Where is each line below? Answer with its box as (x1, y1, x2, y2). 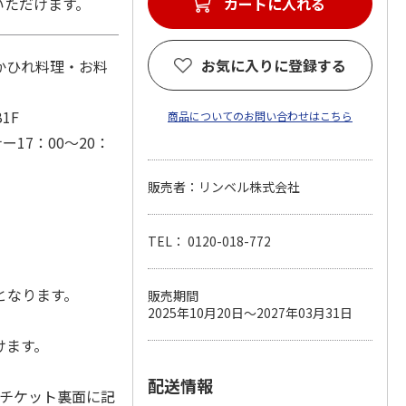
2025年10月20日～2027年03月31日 (147, 304, 353, 322)
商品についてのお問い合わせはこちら (167, 108, 353, 123)
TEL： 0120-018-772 (147, 232, 271, 250)
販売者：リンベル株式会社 (147, 178, 300, 196)
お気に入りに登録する (200, 54, 346, 76)
